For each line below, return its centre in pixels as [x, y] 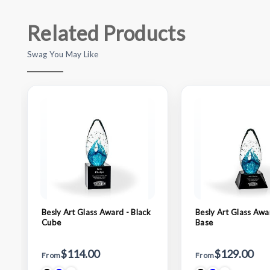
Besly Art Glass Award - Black [96, 212]
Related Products [106, 33]
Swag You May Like [63, 54]
